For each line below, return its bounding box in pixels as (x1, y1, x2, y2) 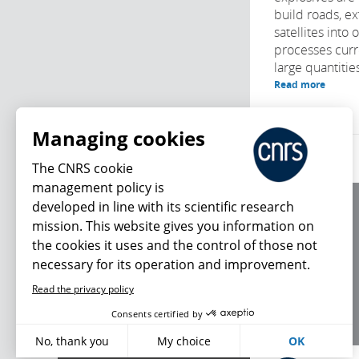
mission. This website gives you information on (32, 217, 314, 235)
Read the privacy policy (32, 282, 134, 296)
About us (274, 210, 316, 224)
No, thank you (34, 333, 109, 349)
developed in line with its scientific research (32, 198, 294, 216)
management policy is (32, 179, 164, 196)
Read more (274, 78, 325, 91)
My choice (157, 333, 212, 349)
